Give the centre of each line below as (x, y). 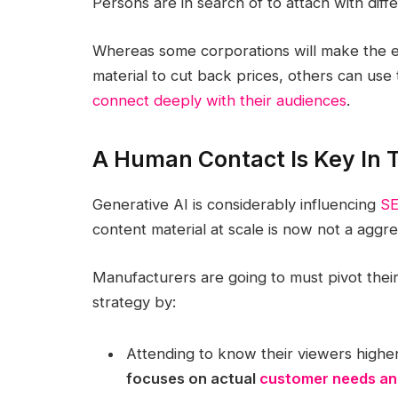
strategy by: (134, 302)
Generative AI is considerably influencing (236, 205)
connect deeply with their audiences (219, 100)
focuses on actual (192, 378)
